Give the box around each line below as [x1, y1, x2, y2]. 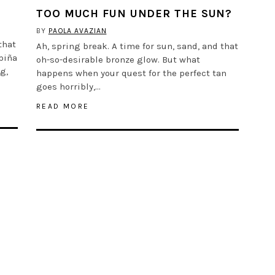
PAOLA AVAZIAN [48, 26, 107, 35]
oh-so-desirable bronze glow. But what [36, 53, 200, 65]
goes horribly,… [36, 80, 101, 92]
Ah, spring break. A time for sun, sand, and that [36, 40, 238, 52]
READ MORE [36, 101, 90, 110]
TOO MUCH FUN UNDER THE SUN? [36, 6, 233, 20]
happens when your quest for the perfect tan [36, 67, 227, 79]
